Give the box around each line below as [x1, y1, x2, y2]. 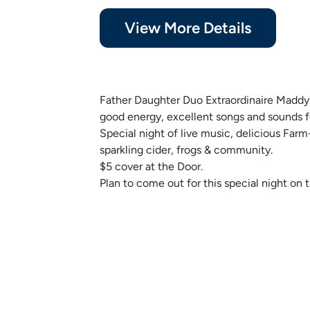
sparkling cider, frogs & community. [100, 143, 273, 156]
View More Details [125, 19, 251, 37]
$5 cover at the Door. [100, 160, 203, 173]
